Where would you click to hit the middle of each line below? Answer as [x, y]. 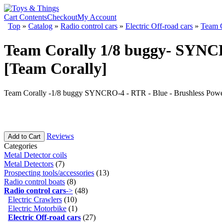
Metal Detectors [29, 164]
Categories [21, 146]
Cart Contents [26, 17]
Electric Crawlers [35, 199]
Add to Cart [24, 136]
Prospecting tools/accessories [49, 172]
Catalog [40, 26]
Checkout [62, 17]
